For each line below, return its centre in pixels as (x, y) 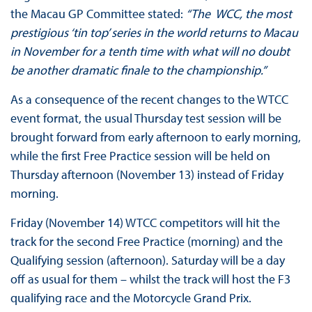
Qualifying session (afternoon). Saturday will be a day (147, 260)
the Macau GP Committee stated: (98, 14)
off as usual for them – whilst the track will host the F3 (150, 279)
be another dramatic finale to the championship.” (138, 70)
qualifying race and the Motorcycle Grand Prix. (131, 298)
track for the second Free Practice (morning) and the (146, 242)
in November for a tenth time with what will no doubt (150, 52)
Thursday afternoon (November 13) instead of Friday (147, 175)
